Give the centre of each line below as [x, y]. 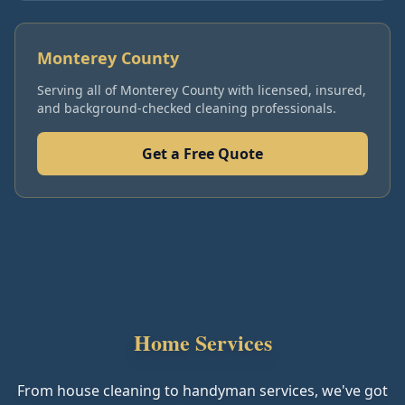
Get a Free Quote [202, 154]
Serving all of [79, 90]
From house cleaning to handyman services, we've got [202, 391]
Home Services [202, 342]
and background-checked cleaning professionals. [187, 108]
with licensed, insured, [295, 90]
